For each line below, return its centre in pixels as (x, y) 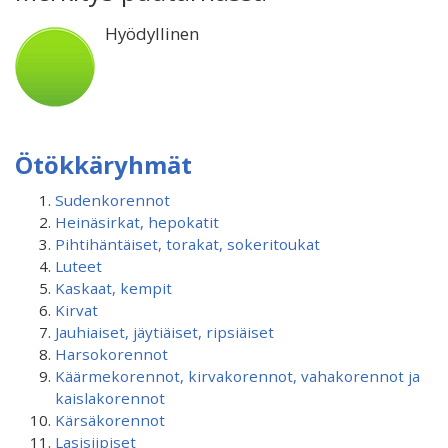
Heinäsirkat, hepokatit (137, 222)
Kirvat (76, 310)
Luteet (78, 266)
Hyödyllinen (152, 33)
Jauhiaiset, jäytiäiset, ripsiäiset (164, 332)
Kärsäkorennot (110, 420)
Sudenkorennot (112, 200)
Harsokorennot (111, 354)
